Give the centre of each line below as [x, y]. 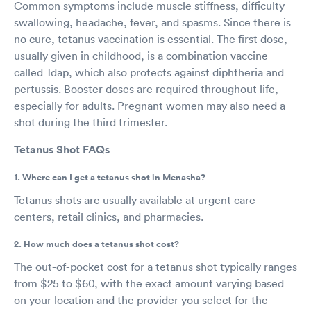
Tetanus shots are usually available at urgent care [135, 200]
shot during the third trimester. [91, 122]
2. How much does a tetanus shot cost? [96, 244]
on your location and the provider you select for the [141, 300]
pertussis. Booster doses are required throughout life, [146, 89]
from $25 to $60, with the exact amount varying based [149, 283]
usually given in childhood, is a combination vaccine [141, 55]
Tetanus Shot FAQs [62, 149]
